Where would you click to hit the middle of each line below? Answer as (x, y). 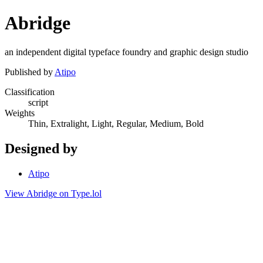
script (38, 102)
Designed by (41, 148)
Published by (30, 72)
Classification (30, 92)
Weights (20, 113)
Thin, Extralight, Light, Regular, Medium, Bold (116, 123)
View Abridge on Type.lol (53, 193)
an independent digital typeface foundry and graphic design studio (127, 52)
